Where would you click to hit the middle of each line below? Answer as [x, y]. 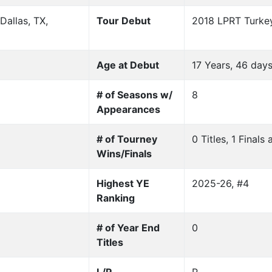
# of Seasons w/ [134, 95]
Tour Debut [123, 21]
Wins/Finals [124, 154]
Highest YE [123, 184]
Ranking [115, 198]
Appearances [128, 110]
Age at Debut [127, 65]
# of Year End [128, 228]
